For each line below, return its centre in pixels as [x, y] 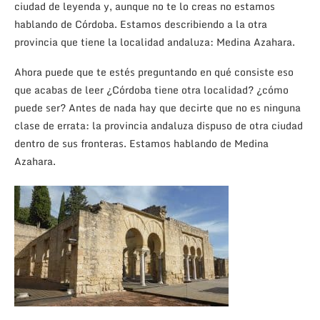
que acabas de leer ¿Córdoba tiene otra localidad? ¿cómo [151, 90]
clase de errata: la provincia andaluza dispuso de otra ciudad [159, 126]
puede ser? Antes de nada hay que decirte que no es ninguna [157, 108]
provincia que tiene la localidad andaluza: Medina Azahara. [155, 42]
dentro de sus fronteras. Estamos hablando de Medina [141, 144]
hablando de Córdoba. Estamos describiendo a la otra [141, 24]
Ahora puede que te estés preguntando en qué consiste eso [154, 72]
